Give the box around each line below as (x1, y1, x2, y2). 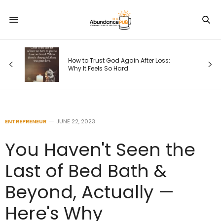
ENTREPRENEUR (5, 117, 46, 125)
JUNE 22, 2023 (56, 117, 95, 125)
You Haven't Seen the (5, 137, 195, 162)
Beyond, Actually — (5, 180, 174, 205)
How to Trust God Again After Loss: (67, 56, 169, 65)
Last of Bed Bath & (5, 158, 167, 184)
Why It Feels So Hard (67, 64, 127, 73)
